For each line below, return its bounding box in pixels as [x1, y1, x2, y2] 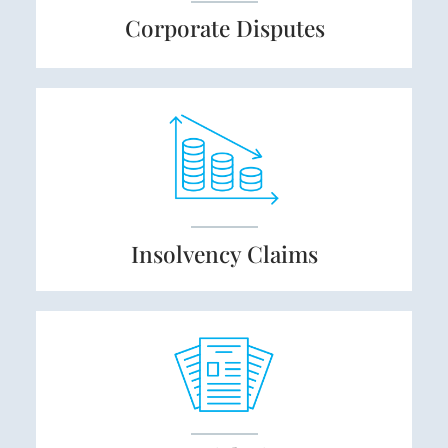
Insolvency [130, 238, 247, 269]
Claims [246, 238, 318, 269]
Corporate [124, 13, 236, 44]
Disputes [235, 13, 325, 44]
